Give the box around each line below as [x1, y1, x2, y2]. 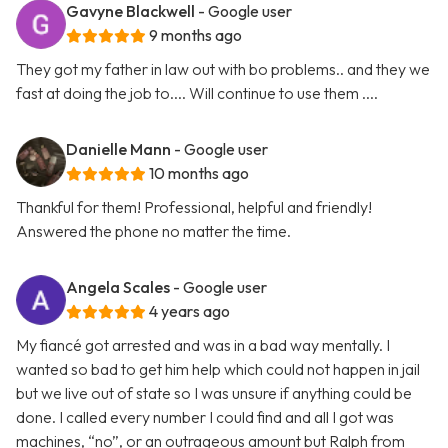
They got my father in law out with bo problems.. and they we [16, 59, 430, 80]
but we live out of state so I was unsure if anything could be [16, 383, 412, 404]
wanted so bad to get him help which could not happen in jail [16, 359, 420, 380]
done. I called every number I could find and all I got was [16, 407, 394, 428]
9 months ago [149, 25, 242, 46]
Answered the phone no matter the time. [16, 221, 291, 242]
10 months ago [149, 163, 249, 184]
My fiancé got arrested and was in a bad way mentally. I [16, 335, 390, 356]
